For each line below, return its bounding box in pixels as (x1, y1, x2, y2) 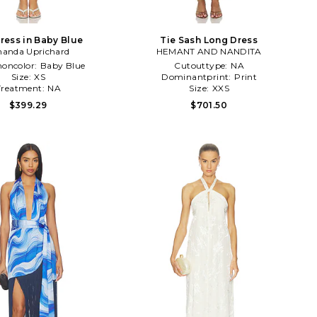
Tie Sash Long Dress (160, 34, 258, 45)
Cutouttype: (174, 59, 231, 71)
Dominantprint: (161, 71, 234, 82)
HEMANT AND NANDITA (156, 45, 262, 57)
